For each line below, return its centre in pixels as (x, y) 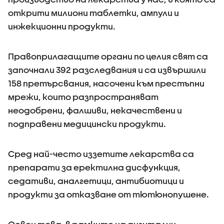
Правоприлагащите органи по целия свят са (108, 56)
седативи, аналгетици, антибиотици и (96, 180)
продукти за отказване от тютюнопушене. (108, 194)
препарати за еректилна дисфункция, (94, 167)
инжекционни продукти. (62, 26)
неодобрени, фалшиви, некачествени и (95, 110)
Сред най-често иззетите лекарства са (101, 153)
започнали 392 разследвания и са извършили (107, 69)
